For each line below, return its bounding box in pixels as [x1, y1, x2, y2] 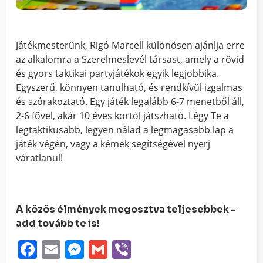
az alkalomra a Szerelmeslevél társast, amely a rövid [16, 52, 245, 66]
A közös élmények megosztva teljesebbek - [16, 203, 237, 215]
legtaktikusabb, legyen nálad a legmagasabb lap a [16, 123, 234, 136]
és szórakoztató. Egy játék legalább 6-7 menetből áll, [16, 95, 245, 108]
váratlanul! [16, 151, 63, 164]
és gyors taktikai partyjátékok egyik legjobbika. [16, 66, 220, 80]
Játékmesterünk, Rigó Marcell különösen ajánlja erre [16, 38, 245, 52]
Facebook [37, 236, 122, 262]
